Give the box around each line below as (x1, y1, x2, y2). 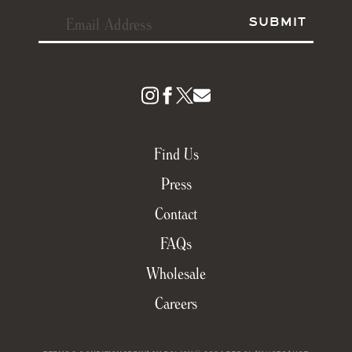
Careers (155, 299, 197, 320)
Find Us (153, 150, 199, 170)
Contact (155, 210, 197, 230)
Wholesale (146, 269, 206, 290)
